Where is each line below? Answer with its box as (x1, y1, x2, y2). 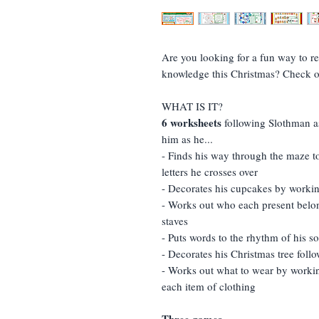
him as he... (162, 131, 213, 146)
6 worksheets (162, 114, 221, 130)
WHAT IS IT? (162, 98, 226, 113)
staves (162, 213, 188, 228)
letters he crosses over (162, 164, 258, 179)
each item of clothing (162, 278, 256, 293)
